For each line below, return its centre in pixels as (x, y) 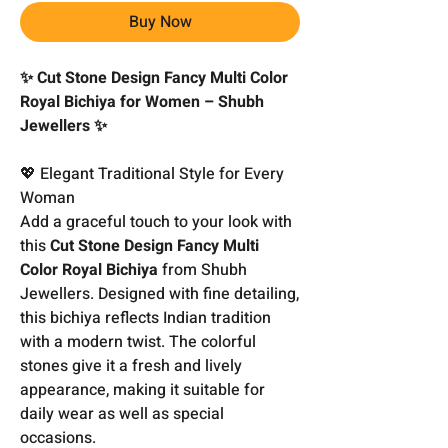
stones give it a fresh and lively (131, 365)
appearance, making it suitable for (142, 389)
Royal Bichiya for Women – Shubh (142, 101)
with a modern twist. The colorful (138, 341)
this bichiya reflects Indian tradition (145, 317)
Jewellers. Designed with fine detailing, (159, 293)
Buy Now (160, 21)
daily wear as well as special (122, 413)
